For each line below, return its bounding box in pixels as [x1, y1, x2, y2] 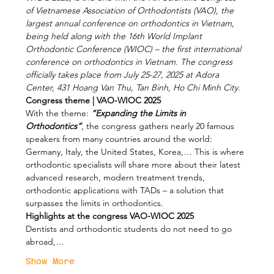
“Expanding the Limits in [91, 107, 189, 119]
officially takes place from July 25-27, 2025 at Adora [26, 68, 222, 80]
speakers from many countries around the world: [26, 133, 215, 144]
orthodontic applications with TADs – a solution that [26, 184, 227, 196]
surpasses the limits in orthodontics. [26, 197, 164, 209]
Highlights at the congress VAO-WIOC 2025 [26, 210, 194, 221]
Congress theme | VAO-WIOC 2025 [26, 94, 161, 106]
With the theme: [26, 107, 92, 119]
